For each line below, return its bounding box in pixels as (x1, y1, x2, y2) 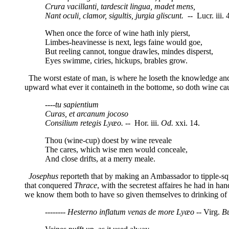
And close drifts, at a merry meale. (45, 154, 155, 163)
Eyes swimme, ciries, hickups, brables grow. (45, 56, 188, 65)
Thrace (74, 180, 97, 190)
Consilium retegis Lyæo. (45, 118, 123, 127)
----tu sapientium (45, 100, 99, 109)
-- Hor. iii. (125, 118, 161, 127)
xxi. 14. (175, 118, 200, 127)
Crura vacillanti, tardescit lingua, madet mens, (45, 2, 195, 11)
